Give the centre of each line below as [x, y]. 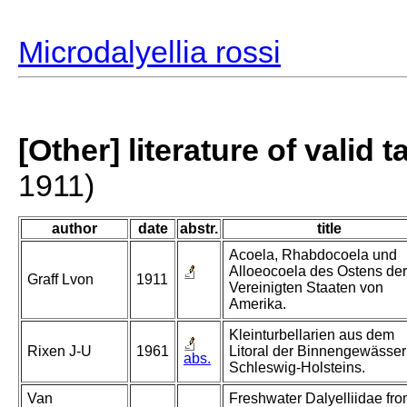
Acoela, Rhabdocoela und [313, 255]
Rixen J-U [60, 352]
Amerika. [258, 304]
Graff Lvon [60, 280]
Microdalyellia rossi [149, 52]
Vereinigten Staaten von [306, 288]
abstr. [199, 229]
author [74, 229]
